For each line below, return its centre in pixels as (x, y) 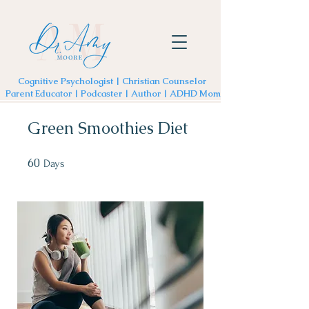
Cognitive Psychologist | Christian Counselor (113, 81)
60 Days (78, 160)
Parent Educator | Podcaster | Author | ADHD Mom (113, 93)
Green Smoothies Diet (108, 128)
